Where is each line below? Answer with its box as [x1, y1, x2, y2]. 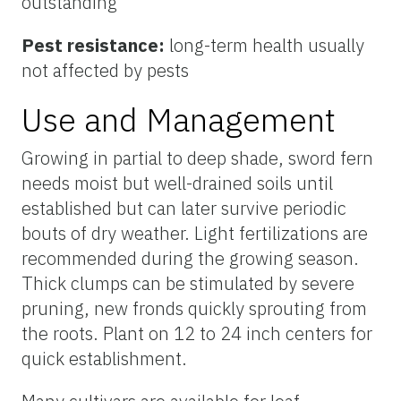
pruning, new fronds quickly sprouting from [21, 296, 367, 321]
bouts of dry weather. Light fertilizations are [21, 221, 368, 246]
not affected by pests [21, 58, 189, 83]
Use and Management [21, 98, 336, 141]
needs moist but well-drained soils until [21, 171, 333, 196]
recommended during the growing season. [21, 246, 359, 271]
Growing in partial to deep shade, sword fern [21, 146, 373, 171]
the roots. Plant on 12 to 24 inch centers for [21, 321, 372, 346]
